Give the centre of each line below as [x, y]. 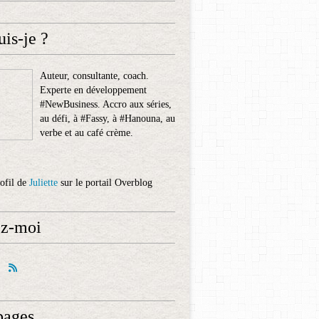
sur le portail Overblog [105, 183]
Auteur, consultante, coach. [94, 76]
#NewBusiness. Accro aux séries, [106, 104]
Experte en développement [93, 90]
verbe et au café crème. [87, 133]
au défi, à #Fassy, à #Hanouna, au [108, 119]
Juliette [43, 183]
